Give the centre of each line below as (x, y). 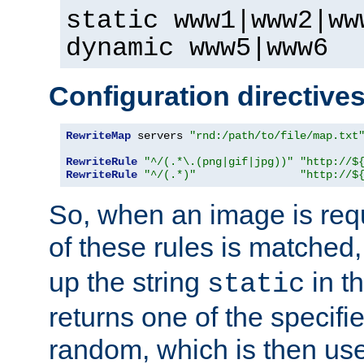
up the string (128, 282)
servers (160, 135)
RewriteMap (98, 135)
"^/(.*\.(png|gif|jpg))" (219, 161)
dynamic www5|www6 (197, 48)
